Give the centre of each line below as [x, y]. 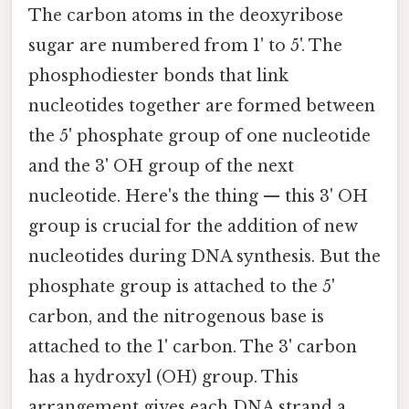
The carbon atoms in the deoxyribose [186, 16]
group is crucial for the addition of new [193, 227]
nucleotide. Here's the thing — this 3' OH [198, 197]
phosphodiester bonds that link [158, 76]
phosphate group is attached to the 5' [182, 287]
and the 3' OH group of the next [161, 167]
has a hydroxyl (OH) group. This [163, 378]
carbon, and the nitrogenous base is [176, 317]
